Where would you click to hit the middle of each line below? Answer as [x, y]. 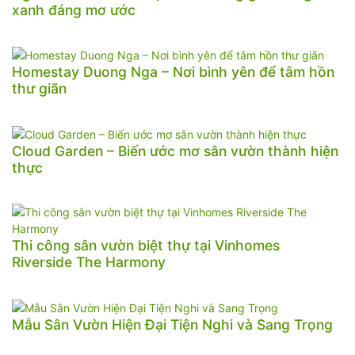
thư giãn [39, 89]
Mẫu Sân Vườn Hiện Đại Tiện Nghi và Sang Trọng [172, 324]
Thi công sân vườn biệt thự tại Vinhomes [146, 245]
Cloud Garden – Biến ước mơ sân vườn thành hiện [175, 151]
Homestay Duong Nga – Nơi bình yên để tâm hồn [173, 72]
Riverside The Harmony [89, 261]
